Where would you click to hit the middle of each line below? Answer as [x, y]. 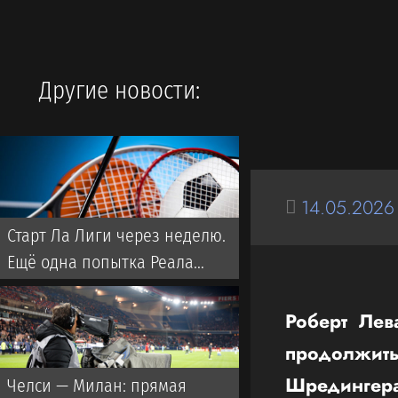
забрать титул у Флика [92, 289]
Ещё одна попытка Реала [100, 262]
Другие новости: [119, 90]
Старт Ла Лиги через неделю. [116, 235]
